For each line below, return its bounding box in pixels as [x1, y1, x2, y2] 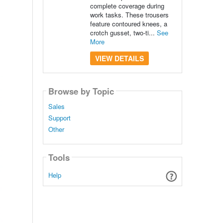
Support [48, 113, 71, 123]
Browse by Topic [48, 85, 114, 97]
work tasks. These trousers [90, 10, 169, 19]
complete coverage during [90, 1, 164, 10]
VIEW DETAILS [95, 53, 144, 63]
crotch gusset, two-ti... [90, 28, 157, 37]
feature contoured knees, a [90, 19, 167, 28]
